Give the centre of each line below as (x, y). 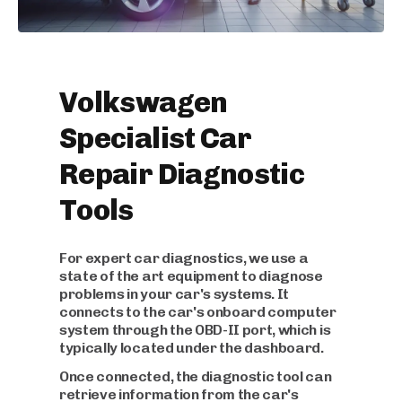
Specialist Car (156, 139)
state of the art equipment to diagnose (191, 276)
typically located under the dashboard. (192, 348)
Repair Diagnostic (182, 175)
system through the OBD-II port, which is (195, 330)
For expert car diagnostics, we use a (184, 258)
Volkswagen (144, 103)
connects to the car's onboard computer (198, 312)
